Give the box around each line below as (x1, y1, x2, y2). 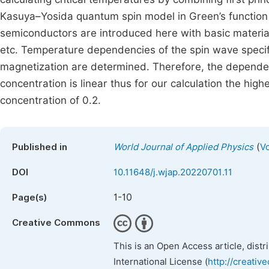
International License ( (113, 256, 208, 267)
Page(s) (12, 192, 47, 203)
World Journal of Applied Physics (113, 142, 253, 153)
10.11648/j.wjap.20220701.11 (113, 167, 232, 178)
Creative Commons (12, 217, 100, 228)
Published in (12, 142, 67, 153)
